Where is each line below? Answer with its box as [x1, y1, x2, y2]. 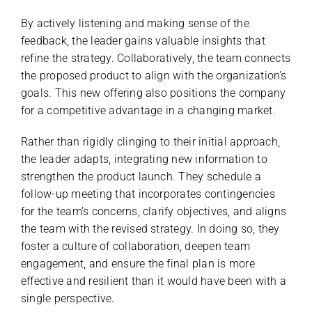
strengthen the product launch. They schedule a [20, 169, 262, 183]
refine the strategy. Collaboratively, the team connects [20, 51, 291, 65]
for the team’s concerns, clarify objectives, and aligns [20, 204, 287, 218]
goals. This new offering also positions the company [20, 86, 286, 100]
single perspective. [20, 291, 115, 305]
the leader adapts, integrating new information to [20, 152, 267, 166]
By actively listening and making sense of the [20, 16, 249, 30]
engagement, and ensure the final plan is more [20, 256, 255, 270]
